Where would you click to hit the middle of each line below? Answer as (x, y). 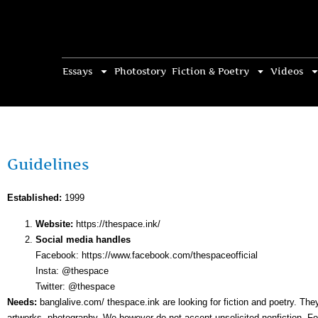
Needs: (23, 302)
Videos (287, 71)
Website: (54, 224)
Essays (77, 71)
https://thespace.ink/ (117, 224)
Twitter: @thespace (75, 286)
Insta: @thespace (72, 270)
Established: (34, 198)
